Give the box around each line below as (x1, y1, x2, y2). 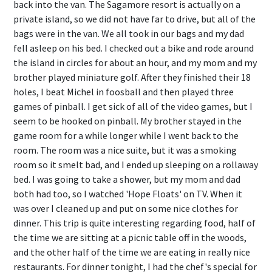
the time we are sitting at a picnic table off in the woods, (13, 231, 246, 243)
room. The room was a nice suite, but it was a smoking (13, 144, 237, 156)
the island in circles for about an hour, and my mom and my (13, 56, 257, 69)
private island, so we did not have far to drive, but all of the (13, 13, 256, 25)
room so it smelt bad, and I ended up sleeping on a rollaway (13, 158, 258, 171)
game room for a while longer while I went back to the (13, 129, 239, 141)
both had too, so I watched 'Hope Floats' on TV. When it (13, 188, 242, 200)
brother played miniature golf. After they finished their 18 (13, 71, 251, 83)
